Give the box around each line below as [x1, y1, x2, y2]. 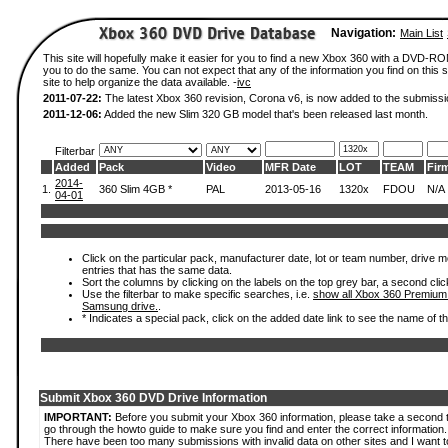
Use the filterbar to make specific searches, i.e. [82, 288, 313, 300]
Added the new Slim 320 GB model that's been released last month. [102, 108, 428, 120]
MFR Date [265, 161, 316, 173]
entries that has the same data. [82, 264, 232, 276]
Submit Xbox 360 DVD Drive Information [40, 391, 267, 405]
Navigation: [331, 26, 396, 40]
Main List [400, 27, 443, 39]
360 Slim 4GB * [99, 183, 172, 195]
